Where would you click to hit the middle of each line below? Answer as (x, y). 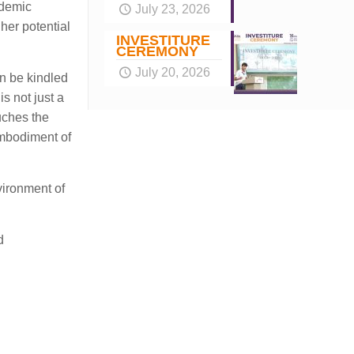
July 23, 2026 (173, 9)
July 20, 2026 (173, 72)
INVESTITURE (163, 40)
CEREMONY (157, 51)
